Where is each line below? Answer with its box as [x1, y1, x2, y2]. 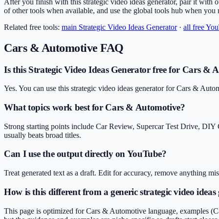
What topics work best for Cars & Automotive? [4, 102, 185, 112]
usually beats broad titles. [4, 131, 81, 139]
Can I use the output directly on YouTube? [4, 149, 167, 159]
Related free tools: [4, 22, 60, 31]
